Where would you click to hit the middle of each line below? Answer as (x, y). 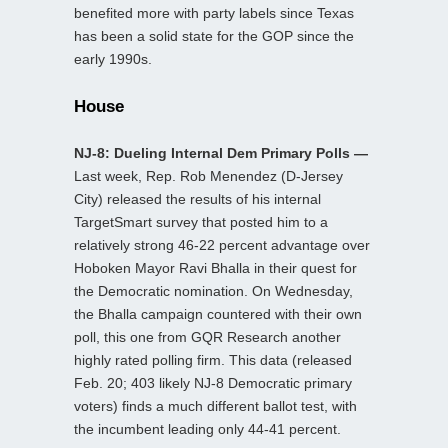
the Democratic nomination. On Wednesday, (213, 290)
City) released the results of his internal (197, 198)
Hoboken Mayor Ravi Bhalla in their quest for (215, 267)
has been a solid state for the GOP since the (214, 35)
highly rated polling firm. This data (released (213, 359)
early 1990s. (113, 58)
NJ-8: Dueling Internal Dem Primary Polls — (221, 152)
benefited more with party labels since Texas (214, 12)
